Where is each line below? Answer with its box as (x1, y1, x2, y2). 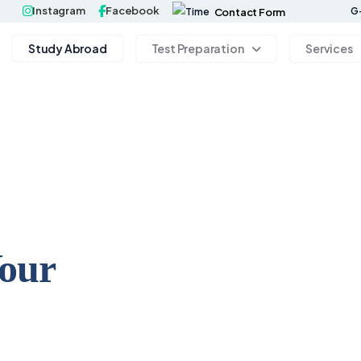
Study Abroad (27, 41, 107, 56)
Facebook (106, 4, 160, 18)
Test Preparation (151, 41, 244, 56)
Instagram (32, 4, 85, 18)
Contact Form (214, 5, 286, 19)
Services (305, 41, 353, 56)
